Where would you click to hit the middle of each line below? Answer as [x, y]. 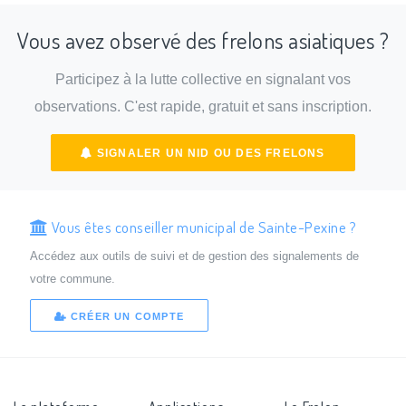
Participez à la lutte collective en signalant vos [203, 80]
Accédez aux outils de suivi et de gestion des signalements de [194, 256]
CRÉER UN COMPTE [125, 317]
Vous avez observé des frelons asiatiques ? [203, 40]
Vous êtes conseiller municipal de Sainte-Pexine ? [203, 226]
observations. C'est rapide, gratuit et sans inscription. [203, 107]
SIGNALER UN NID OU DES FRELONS [209, 153]
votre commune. [72, 278]
